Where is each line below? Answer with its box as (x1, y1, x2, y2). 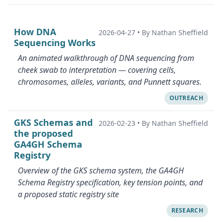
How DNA (14, 26, 56, 38)
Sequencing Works (14, 37, 96, 49)
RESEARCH (171, 206, 203, 215)
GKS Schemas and (14, 116, 93, 128)
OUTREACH (169, 94, 203, 102)
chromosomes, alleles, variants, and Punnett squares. (18, 76, 202, 87)
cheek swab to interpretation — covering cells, (18, 64, 176, 75)
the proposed (14, 127, 73, 139)
